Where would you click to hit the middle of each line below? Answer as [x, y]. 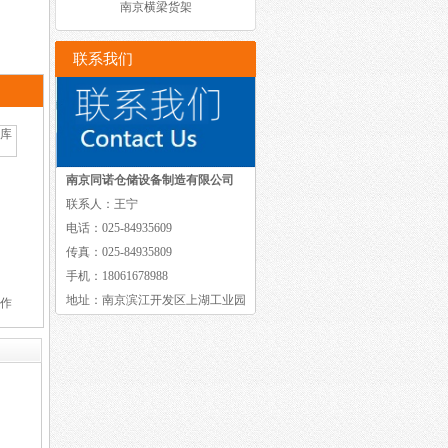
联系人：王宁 [102, 204]
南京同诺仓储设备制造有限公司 [150, 180]
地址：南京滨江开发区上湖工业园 [156, 300]
